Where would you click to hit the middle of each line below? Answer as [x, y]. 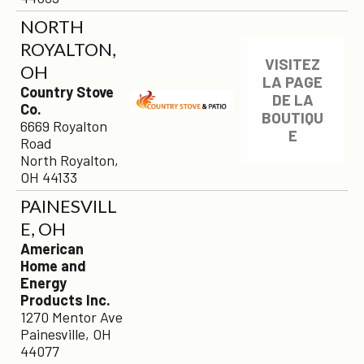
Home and [53, 266]
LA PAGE [292, 82]
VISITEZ [292, 64]
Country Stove [67, 92]
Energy [43, 283]
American [52, 249]
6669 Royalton [64, 126]
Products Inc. [65, 300]
